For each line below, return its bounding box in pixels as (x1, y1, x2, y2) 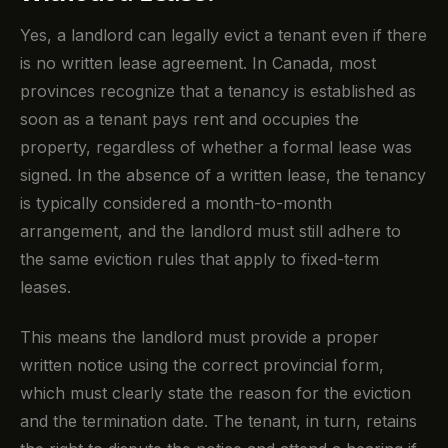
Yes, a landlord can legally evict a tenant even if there (20, 25, 427, 46)
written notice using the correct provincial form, (20, 355, 384, 376)
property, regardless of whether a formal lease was (20, 137, 412, 158)
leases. (20, 277, 71, 298)
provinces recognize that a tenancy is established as (20, 81, 416, 102)
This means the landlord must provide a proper (20, 327, 379, 348)
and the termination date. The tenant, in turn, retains (20, 411, 417, 432)
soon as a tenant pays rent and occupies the (20, 109, 359, 130)
